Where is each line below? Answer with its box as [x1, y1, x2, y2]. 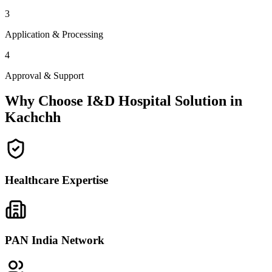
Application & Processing [5, 29, 103, 39]
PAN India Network [5, 234, 104, 247]
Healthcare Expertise [5, 174, 108, 187]
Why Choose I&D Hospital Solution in [5, 93, 242, 109]
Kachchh [5, 109, 61, 126]
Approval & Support [5, 70, 84, 81]
